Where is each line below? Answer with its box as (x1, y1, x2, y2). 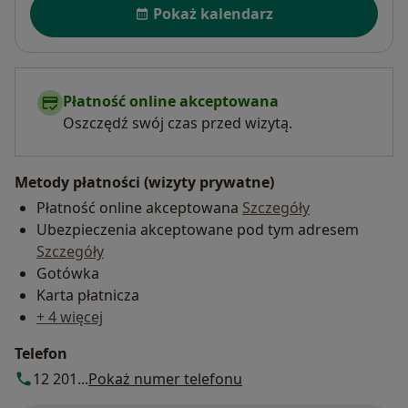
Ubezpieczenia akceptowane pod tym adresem (36, 219, 359, 240)
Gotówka (36, 263, 99, 284)
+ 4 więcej (36, 307, 103, 328)
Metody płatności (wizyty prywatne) (15, 172, 274, 193)
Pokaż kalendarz (153, 4, 273, 25)
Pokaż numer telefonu (88, 369, 242, 390)
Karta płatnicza (36, 285, 139, 306)
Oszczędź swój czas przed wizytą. (63, 113, 292, 134)
